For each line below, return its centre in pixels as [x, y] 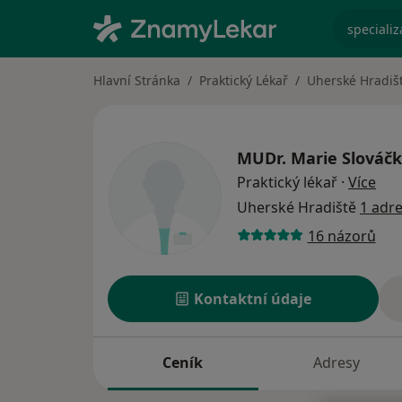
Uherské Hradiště [298, 208]
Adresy [336, 363]
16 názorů [341, 236]
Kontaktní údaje [253, 299]
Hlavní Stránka [137, 80]
